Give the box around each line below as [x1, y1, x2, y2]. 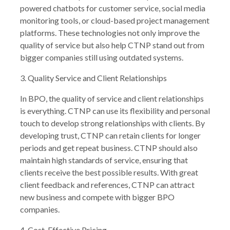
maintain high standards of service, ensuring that [20, 155, 188, 165]
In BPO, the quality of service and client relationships [20, 93, 204, 103]
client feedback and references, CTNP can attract [20, 179, 195, 189]
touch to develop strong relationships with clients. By [20, 118, 205, 128]
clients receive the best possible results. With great [20, 167, 198, 177]
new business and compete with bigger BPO [20, 191, 175, 202]
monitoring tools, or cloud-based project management [20, 15, 209, 25]
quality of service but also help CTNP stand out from [20, 40, 204, 50]
